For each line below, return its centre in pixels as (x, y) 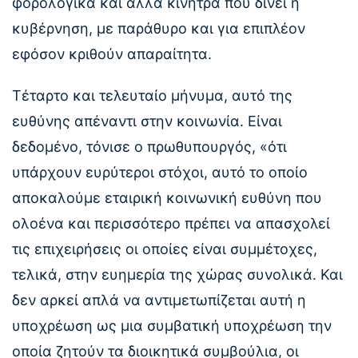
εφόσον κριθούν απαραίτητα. (112, 54)
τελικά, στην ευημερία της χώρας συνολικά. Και (177, 274)
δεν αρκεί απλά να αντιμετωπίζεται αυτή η (159, 300)
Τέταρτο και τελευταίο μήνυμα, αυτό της (152, 95)
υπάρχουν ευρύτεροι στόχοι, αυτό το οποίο (160, 172)
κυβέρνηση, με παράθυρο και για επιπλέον (159, 28)
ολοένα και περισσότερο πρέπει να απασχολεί (171, 223)
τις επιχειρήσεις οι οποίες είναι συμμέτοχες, (165, 249)
